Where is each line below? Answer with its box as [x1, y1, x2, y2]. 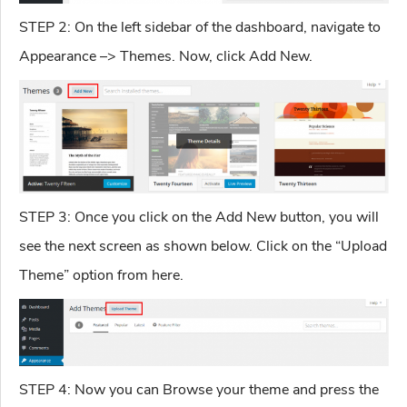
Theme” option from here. [19, 265, 184, 286]
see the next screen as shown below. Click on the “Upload [19, 236, 387, 257]
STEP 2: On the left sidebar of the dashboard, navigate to [19, 16, 381, 37]
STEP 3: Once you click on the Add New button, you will [19, 207, 379, 228]
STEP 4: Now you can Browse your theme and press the [19, 379, 379, 400]
